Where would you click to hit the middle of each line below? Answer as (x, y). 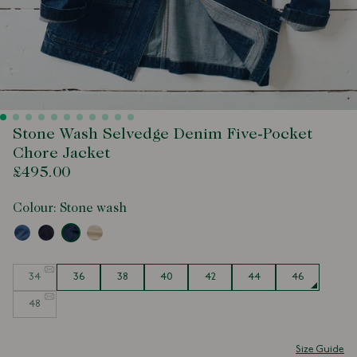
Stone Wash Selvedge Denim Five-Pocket (163, 134)
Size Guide (320, 349)
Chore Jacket (61, 153)
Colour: (36, 208)
